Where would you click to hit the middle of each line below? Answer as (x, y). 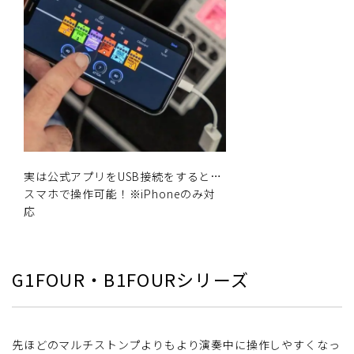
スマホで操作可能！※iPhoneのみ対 (120, 194)
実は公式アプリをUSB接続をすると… (123, 177)
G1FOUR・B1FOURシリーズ (131, 279)
